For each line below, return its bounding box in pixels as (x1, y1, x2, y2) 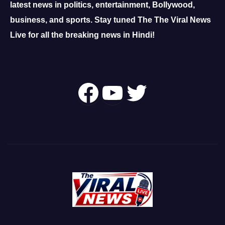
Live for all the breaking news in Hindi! (10, 30, 155, 39)
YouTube (100, 78, 196, 105)
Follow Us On (76, 78, 108, 105)
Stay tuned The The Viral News (94, 15, 211, 24)
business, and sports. (10, 15, 94, 24)
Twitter (124, 78, 196, 105)
